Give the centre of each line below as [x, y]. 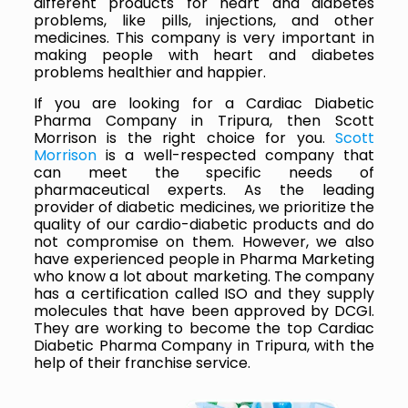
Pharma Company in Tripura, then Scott [204, 120]
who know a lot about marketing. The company [204, 276]
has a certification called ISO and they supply [204, 293]
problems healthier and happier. [149, 72]
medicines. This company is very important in [204, 37]
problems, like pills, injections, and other [204, 20]
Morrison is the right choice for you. [184, 138]
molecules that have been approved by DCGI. [204, 311]
